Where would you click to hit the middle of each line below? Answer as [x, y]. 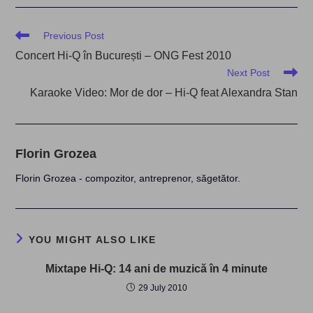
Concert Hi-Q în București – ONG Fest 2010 [124, 56]
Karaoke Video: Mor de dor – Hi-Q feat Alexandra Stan [163, 93]
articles [31, 61]
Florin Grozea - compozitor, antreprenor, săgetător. [128, 178]
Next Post [248, 73]
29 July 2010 [162, 288]
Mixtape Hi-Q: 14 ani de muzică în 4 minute [156, 269]
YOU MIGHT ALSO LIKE [92, 240]
